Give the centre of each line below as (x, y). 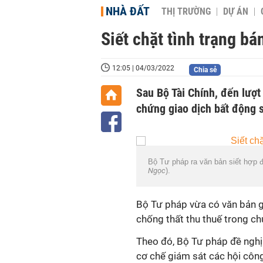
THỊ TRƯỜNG (186, 12)
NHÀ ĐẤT (128, 11)
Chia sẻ (205, 70)
